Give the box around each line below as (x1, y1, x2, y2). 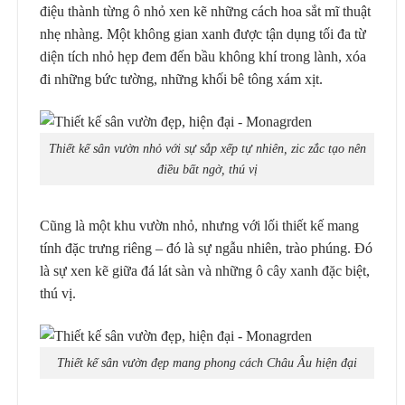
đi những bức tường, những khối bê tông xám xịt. (40, 71, 323, 87)
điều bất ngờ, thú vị (156, 162, 258, 177)
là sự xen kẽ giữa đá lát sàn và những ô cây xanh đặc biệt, (40, 262, 370, 278)
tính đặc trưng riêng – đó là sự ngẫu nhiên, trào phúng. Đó (40, 240, 372, 256)
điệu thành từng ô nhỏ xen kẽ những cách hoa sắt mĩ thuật (40, 3, 371, 19)
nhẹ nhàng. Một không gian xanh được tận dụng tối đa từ (40, 25, 366, 42)
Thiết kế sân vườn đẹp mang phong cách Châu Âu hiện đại (57, 355, 357, 371)
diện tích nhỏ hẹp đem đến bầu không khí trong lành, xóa (40, 48, 366, 64)
